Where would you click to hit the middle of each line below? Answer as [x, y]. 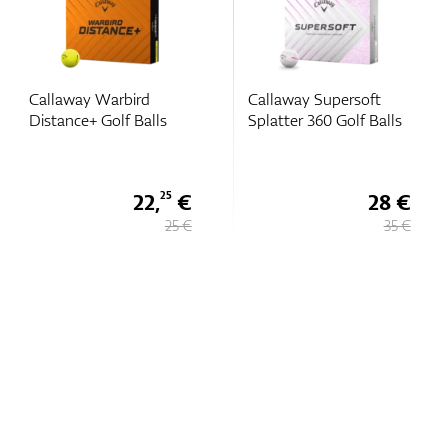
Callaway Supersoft [314, 98]
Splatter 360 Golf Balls [324, 119]
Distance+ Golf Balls [97, 119]
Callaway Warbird [89, 98]
